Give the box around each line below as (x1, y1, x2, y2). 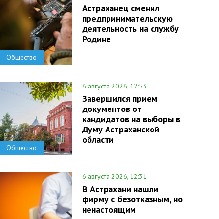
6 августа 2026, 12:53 (82, 82, 147, 90)
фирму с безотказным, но (82, 194, 183, 205)
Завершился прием (82, 93, 157, 104)
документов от (82, 103, 142, 114)
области (82, 134, 114, 145)
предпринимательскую (82, 13, 173, 24)
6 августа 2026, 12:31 (82, 172, 147, 181)
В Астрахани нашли (82, 183, 158, 195)
